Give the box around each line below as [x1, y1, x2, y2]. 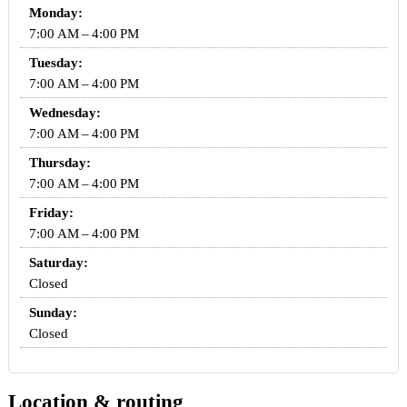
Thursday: [28, 155, 91, 171]
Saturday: [28, 255, 88, 271]
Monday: [28, 5, 83, 21]
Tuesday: [28, 55, 83, 71]
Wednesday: [28, 105, 101, 121]
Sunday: [28, 305, 77, 321]
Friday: [28, 205, 74, 221]
